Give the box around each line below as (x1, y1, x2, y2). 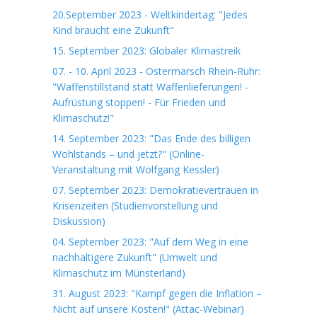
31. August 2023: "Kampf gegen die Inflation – (52, 287, 262, 300)
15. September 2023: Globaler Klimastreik (52, 44, 241, 57)
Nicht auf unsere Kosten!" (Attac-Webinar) (52, 302, 244, 316)
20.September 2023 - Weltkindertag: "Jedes (52, 8, 248, 21)
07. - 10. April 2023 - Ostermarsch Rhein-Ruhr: (52, 64, 260, 78)
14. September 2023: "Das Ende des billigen (52, 132, 250, 145)
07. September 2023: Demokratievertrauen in (52, 183, 258, 197)
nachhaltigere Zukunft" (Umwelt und (52, 250, 217, 264)
